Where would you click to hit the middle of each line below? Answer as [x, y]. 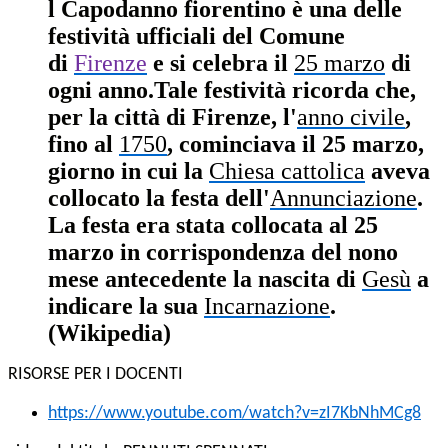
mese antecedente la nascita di [205, 279]
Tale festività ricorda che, [285, 90]
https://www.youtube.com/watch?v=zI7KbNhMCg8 [234, 414]
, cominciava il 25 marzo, [295, 144]
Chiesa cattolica [287, 171]
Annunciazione [343, 198]
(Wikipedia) [109, 333]
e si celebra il [223, 63]
